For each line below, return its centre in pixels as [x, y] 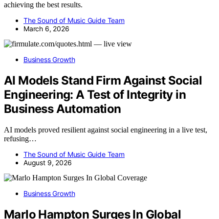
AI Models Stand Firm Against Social [103, 80]
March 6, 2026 [46, 28]
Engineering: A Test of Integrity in [95, 94]
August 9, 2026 [48, 162]
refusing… [20, 138]
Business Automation [63, 109]
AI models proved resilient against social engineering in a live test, [106, 130]
